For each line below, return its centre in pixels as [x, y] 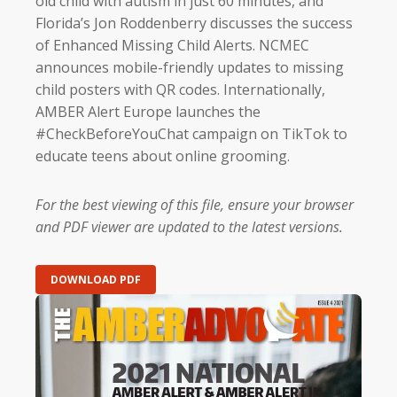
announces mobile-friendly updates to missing [190, 67]
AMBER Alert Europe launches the [148, 111]
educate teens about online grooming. [163, 156]
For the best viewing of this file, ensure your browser [195, 204]
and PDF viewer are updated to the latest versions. [189, 226]
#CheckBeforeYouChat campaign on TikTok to [191, 133]
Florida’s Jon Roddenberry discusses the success [194, 23]
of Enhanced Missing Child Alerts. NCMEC [172, 45]
